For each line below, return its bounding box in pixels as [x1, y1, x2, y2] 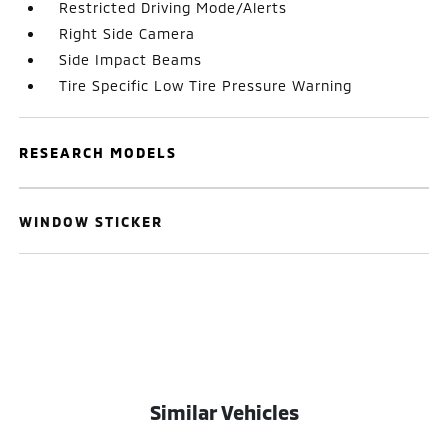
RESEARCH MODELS [19, 144, 178, 161]
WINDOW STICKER [19, 213, 164, 230]
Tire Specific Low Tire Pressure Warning [59, 77, 353, 94]
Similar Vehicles [149, 400, 299, 424]
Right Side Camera [59, 25, 196, 42]
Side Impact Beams [59, 51, 203, 68]
